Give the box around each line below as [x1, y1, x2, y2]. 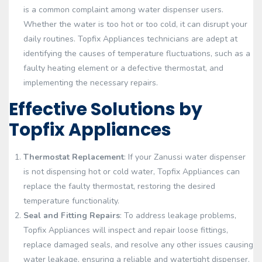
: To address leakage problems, [120, 210, 236, 221]
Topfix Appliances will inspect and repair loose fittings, [23, 225, 228, 236]
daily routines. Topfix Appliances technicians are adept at [23, 33, 237, 44]
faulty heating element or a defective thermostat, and [23, 63, 223, 74]
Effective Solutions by [9, 97, 202, 122]
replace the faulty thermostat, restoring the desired [23, 181, 215, 192]
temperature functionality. [23, 195, 119, 206]
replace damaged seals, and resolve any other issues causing [23, 239, 253, 250]
